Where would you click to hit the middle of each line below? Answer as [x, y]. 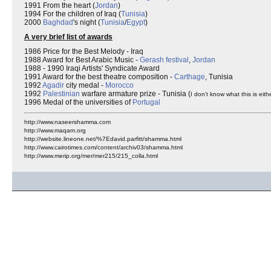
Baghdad [58, 22]
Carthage [190, 77]
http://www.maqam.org [55, 130]
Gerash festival [164, 60]
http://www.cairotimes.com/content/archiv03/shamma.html [103, 147]
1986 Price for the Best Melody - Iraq [84, 51]
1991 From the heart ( [60, 5]
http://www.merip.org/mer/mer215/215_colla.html [91, 156]
